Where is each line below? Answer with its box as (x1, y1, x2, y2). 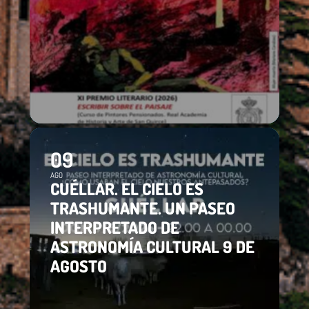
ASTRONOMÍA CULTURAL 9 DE (50, 235, 255, 257)
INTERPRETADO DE (50, 216, 179, 238)
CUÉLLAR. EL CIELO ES (50, 177, 203, 199)
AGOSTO (50, 255, 107, 277)
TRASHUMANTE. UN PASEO (50, 197, 235, 219)
